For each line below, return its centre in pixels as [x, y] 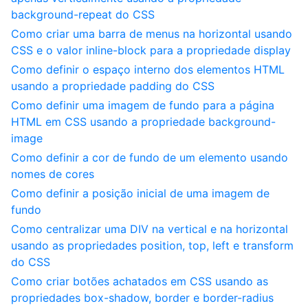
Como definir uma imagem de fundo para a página [143, 105]
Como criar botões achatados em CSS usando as [140, 281]
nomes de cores [53, 174]
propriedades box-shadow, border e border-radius [142, 298]
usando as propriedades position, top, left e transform [152, 245]
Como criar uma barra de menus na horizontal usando [152, 34]
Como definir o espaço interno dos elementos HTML [148, 69]
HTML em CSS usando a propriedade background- [143, 122]
